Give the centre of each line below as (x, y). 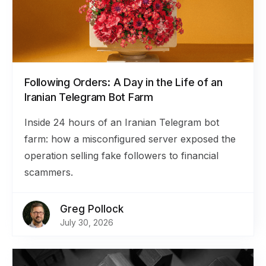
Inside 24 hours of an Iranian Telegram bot (122, 122)
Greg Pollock (92, 209)
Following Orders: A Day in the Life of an (123, 82)
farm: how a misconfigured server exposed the (130, 139)
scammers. (49, 172)
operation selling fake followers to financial (121, 156)
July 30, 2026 (87, 222)
